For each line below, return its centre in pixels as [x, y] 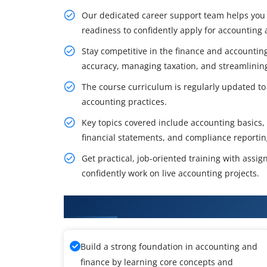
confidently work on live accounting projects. [170, 173]
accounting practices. [124, 101]
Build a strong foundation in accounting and [169, 246]
